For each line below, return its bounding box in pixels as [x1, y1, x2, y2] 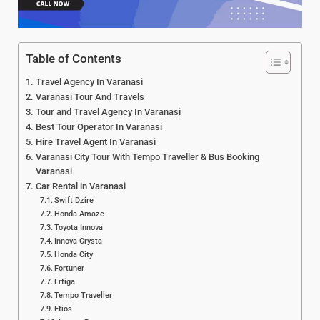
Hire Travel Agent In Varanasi [35, 136, 156, 148]
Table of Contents [26, 51, 121, 66]
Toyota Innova [54, 222, 104, 233]
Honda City [54, 249, 94, 260]
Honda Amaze [54, 209, 105, 219]
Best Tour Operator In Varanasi [35, 121, 162, 133]
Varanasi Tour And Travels [35, 91, 144, 103]
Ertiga [54, 276, 76, 287]
